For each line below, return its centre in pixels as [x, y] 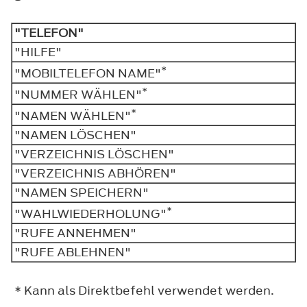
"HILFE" [41, 52]
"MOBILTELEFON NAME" [88, 73]
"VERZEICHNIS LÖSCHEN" [97, 154]
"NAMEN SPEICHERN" [84, 192]
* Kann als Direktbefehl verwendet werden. [144, 290]
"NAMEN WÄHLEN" [73, 115]
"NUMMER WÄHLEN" [78, 94]
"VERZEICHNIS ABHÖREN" [98, 173]
